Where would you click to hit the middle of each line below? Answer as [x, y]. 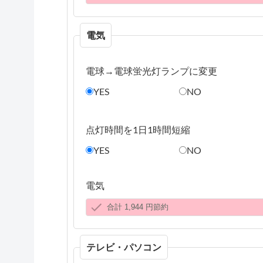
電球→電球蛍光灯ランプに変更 [151, 71]
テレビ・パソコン [124, 247]
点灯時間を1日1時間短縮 [138, 130]
